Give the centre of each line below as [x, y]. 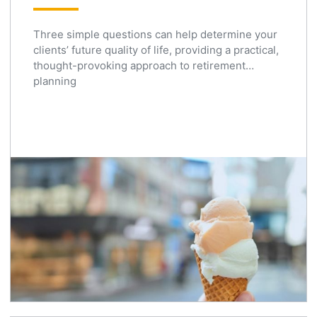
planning [55, 81]
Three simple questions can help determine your [155, 34]
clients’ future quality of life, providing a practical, [156, 50]
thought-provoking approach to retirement [139, 65]
